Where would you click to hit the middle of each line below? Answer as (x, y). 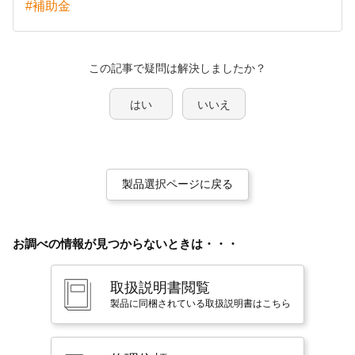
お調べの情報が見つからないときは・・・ (126, 244)
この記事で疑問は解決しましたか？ (177, 68)
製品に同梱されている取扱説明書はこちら (200, 303)
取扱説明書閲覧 (160, 288)
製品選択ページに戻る (177, 184)
